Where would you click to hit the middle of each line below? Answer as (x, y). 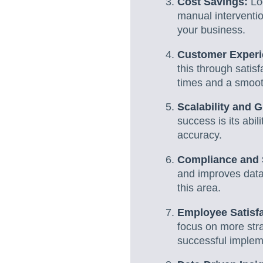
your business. (211, 30)
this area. (199, 188)
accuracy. (200, 135)
